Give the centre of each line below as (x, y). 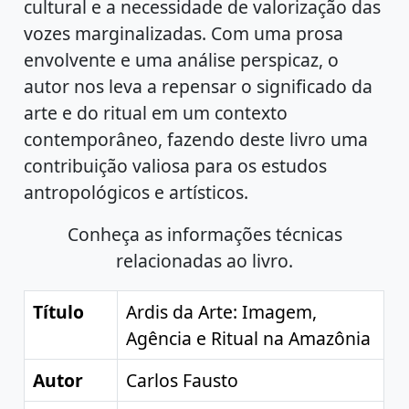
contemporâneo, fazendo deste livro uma (196, 139)
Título (59, 312)
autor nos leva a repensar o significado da (199, 86)
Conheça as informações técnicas (204, 235)
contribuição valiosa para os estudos (176, 165)
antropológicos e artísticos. (136, 192)
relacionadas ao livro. (204, 261)
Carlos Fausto (183, 381)
